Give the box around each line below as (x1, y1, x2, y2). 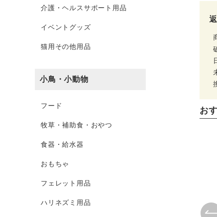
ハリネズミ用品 (41, 199, 91, 206)
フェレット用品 (41, 179, 91, 187)
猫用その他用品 (41, 43, 91, 50)
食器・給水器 (41, 140, 84, 148)
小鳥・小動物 (40, 75, 89, 83)
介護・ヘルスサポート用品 (41, 4, 127, 12)
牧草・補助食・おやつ (41, 121, 112, 129)
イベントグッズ (41, 23, 91, 31)
